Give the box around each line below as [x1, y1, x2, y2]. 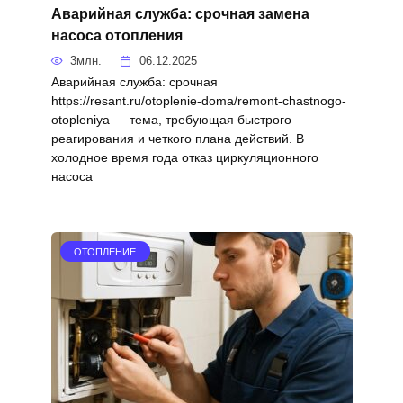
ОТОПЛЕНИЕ [74, 246, 137, 257]
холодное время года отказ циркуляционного [50, 149, 318, 165]
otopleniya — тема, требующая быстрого [50, 112, 291, 127]
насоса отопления [50, 27, 183, 43]
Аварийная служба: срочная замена [50, 5, 309, 22]
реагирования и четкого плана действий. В [50, 130, 304, 146]
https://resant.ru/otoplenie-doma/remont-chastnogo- [50, 93, 346, 108]
